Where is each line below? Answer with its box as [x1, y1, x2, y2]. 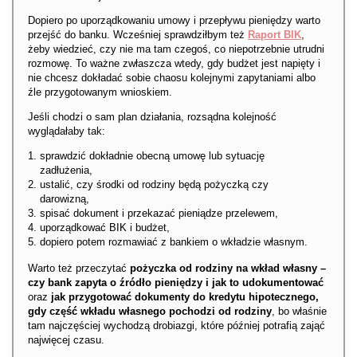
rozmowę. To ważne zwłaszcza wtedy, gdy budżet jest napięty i [28, 57, 320, 70]
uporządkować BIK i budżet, [40, 222, 170, 234]
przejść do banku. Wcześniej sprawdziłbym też [28, 29, 248, 41]
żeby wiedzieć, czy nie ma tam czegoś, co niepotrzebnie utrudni [28, 43, 324, 56]
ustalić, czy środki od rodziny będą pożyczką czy [40, 178, 269, 191]
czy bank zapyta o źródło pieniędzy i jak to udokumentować [28, 277, 324, 289]
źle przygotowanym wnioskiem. [28, 86, 172, 99]
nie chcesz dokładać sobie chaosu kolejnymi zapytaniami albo [28, 72, 316, 84]
